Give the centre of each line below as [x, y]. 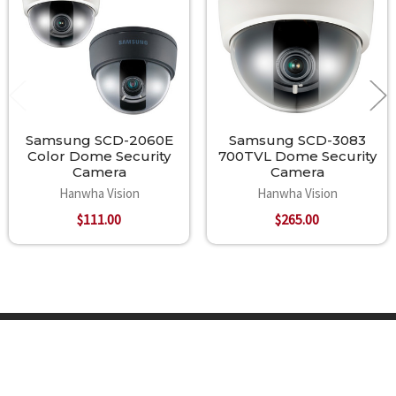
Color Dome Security [99, 156]
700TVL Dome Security [297, 156]
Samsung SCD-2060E [99, 141]
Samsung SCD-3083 [297, 141]
